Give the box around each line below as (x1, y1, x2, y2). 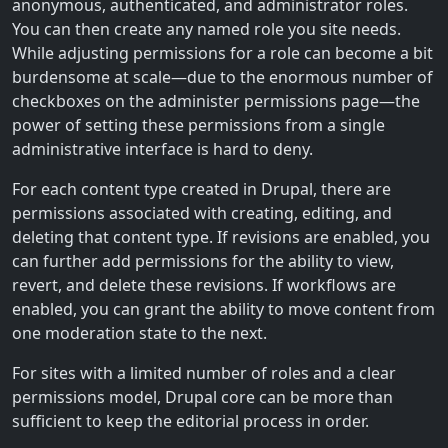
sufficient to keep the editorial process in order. (12, 409, 369, 432)
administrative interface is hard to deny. (12, 137, 313, 160)
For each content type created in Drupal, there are (12, 177, 391, 200)
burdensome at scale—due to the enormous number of (12, 65, 433, 88)
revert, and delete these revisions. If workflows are (12, 273, 396, 296)
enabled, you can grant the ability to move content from (12, 297, 435, 320)
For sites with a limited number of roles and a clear (12, 361, 396, 384)
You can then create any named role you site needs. (12, 17, 401, 40)
